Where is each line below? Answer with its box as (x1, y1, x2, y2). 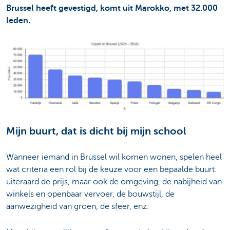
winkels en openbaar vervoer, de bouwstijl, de (6, 189, 175, 199)
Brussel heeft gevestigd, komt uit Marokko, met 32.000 (6, 4, 218, 13)
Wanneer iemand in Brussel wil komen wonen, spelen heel (6, 152, 222, 162)
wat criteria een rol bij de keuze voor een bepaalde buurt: (6, 165, 217, 175)
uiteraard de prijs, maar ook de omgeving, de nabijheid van (6, 177, 222, 187)
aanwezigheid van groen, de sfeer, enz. (6, 202, 149, 212)
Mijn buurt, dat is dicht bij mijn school (6, 125, 186, 138)
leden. (6, 16, 30, 26)
